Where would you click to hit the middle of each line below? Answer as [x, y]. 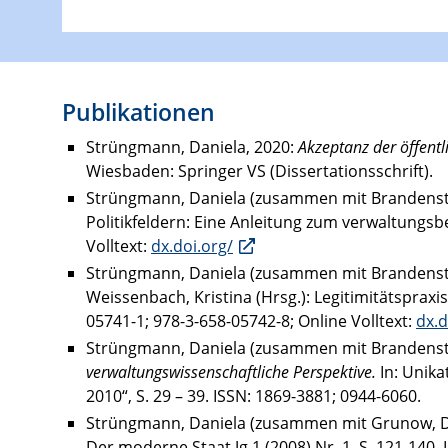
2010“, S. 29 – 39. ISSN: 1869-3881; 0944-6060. [253, 396]
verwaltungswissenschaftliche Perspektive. [233, 372]
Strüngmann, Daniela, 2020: [192, 146]
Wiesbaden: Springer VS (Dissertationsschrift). [259, 170]
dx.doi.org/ [192, 245]
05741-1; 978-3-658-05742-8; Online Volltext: [251, 320]
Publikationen [138, 111]
